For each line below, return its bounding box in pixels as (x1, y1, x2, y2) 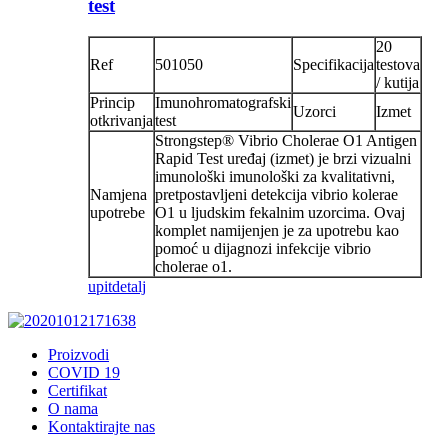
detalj (112, 277, 146, 295)
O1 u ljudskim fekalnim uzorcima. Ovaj (155, 203, 405, 221)
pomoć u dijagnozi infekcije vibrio (155, 239, 371, 257)
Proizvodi (48, 345, 109, 363)
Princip (90, 93, 135, 111)
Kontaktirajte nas (48, 417, 155, 435)
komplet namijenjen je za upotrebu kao (155, 221, 399, 239)
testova (376, 55, 420, 73)
